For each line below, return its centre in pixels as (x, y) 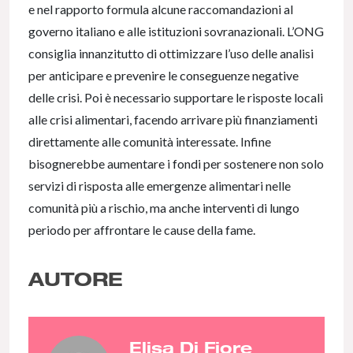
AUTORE (76, 279)
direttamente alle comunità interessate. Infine (150, 142)
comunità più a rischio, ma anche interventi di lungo (164, 208)
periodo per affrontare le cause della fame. (142, 230)
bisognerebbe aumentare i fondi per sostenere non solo (176, 164)
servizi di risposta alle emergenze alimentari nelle (160, 186)
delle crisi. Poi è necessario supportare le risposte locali (176, 98)
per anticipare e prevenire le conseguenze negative (163, 76)
